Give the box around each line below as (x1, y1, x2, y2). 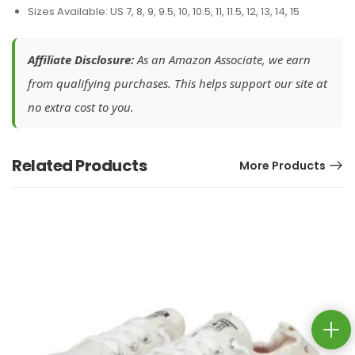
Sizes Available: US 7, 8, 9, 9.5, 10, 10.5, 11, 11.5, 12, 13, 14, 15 (28, 4, 300, 19)
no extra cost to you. (28, 99, 134, 115)
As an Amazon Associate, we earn (134, 52, 311, 67)
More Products (239, 158, 326, 174)
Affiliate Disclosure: (28, 52, 134, 67)
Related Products (12, 155, 147, 177)
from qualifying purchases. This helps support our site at (28, 75, 327, 91)
